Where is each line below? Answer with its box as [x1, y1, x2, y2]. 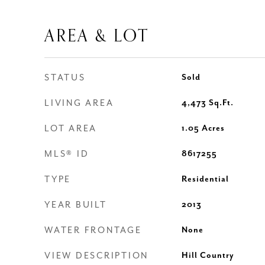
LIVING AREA [44, 98, 114, 108]
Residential [181, 174, 229, 184]
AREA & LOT [44, 22, 149, 50]
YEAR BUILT [44, 200, 107, 210]
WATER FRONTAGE [44, 225, 142, 235]
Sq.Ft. [208, 98, 234, 108]
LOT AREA [44, 124, 97, 134]
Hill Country [181, 251, 234, 260]
